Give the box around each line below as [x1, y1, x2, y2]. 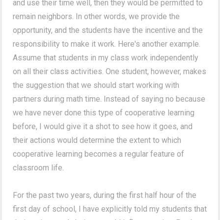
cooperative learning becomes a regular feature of [13, 149, 185, 159]
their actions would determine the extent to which [13, 135, 182, 145]
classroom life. [13, 163, 64, 172]
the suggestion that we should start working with [13, 80, 180, 90]
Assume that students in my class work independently [13, 53, 199, 62]
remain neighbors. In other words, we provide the [13, 11, 180, 21]
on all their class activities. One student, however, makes [13, 66, 207, 76]
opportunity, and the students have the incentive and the [13, 25, 203, 35]
